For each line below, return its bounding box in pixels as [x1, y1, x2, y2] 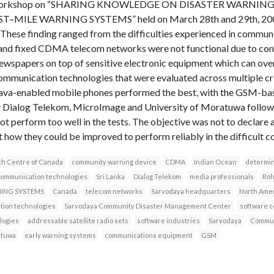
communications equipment [104, 231, 193, 239]
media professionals [189, 172, 254, 180]
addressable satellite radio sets [27, 216, 128, 224]
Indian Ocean [193, 157, 237, 166]
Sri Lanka [95, 172, 125, 180]
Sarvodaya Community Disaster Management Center [64, 201, 231, 210]
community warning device [71, 157, 157, 166]
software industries [136, 216, 200, 224]
